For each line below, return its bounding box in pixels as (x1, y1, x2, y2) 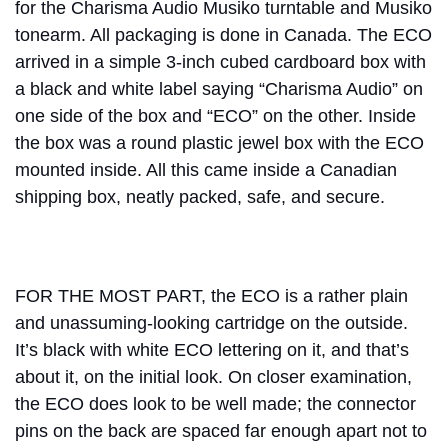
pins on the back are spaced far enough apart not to (15, 420, 427, 441)
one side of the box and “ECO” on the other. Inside (15, 105, 416, 126)
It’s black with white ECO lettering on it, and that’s (15, 339, 409, 360)
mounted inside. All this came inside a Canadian (15, 159, 397, 180)
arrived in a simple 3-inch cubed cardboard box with (15, 51, 426, 72)
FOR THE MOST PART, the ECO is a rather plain (15, 285, 408, 306)
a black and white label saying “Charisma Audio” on (15, 78, 423, 99)
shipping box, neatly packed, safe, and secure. (15, 186, 385, 207)
